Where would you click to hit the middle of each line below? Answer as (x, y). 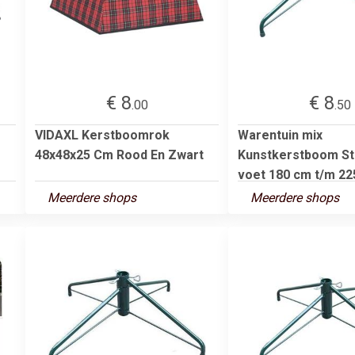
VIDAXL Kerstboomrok (102, 135)
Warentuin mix (280, 135)
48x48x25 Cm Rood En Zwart (119, 155)
